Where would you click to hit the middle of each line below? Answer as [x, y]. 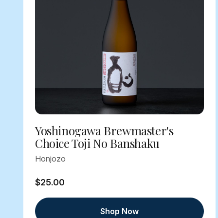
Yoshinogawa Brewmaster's [104, 131]
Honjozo [50, 159]
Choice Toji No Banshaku [97, 143]
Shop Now [119, 211]
